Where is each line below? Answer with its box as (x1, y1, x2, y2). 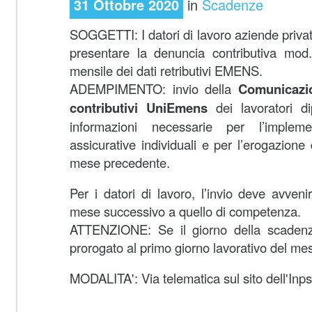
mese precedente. (70, 153, 170, 171)
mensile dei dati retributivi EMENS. (70, 61, 263, 79)
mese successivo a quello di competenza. (70, 202, 304, 220)
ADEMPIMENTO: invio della (70, 79, 239, 97)
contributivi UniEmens (70, 98, 216, 117)
